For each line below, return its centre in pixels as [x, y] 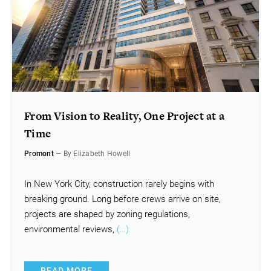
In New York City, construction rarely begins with [119, 184]
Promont [39, 154]
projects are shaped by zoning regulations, [107, 214]
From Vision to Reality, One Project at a [124, 116]
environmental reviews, [70, 230]
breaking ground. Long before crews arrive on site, [122, 199]
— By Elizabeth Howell [92, 154]
